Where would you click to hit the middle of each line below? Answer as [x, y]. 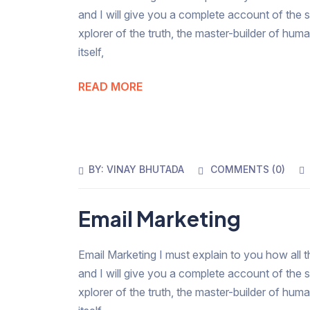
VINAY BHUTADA [146, 169]
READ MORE [111, 86]
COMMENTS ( [243, 169]
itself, [91, 52]
